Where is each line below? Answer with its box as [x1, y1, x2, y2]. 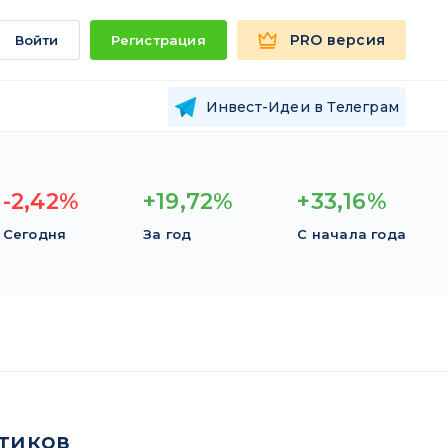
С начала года [297, 226, 406, 242]
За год [142, 226, 192, 242]
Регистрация [110, 32, 206, 48]
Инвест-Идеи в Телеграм [205, 97, 399, 116]
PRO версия [290, 31, 385, 49]
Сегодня [2, 226, 67, 242]
